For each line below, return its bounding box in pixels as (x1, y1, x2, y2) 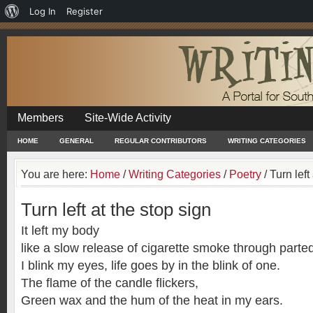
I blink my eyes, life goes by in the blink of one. (21, 259, 280, 272)
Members (17, 112, 64, 124)
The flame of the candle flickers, (21, 276, 198, 290)
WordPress (19, 27, 66, 38)
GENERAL (59, 137, 94, 145)
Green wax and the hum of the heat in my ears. (21, 293, 283, 307)
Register (66, 6, 103, 17)
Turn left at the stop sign (21, 200, 211, 219)
